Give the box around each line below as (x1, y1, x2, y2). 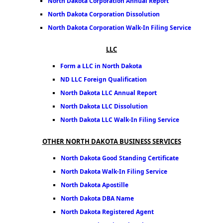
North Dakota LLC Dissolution (60, 102, 148, 111)
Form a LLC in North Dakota (60, 62, 142, 70)
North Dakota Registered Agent (60, 208, 154, 216)
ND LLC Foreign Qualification (60, 75, 147, 84)
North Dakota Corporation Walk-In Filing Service (48, 23, 191, 32)
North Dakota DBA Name (60, 194, 134, 203)
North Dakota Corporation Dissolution (48, 10, 160, 18)
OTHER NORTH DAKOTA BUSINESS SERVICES (42, 137, 181, 146)
